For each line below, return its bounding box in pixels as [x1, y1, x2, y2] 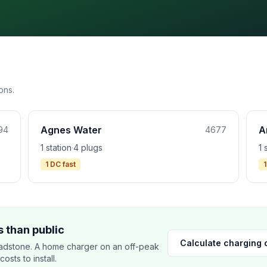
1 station [40, 142, 72, 153]
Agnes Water [40, 124, 102, 136]
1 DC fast [45, 160, 76, 169]
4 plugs [73, 142, 103, 153]
